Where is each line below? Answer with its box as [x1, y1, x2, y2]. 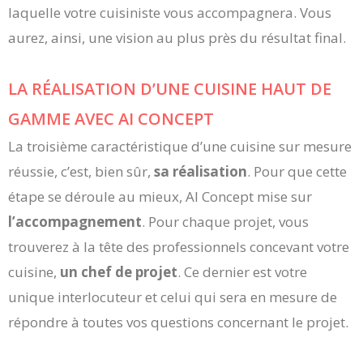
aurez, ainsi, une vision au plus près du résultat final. [8, 28, 346, 47]
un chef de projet [60, 263, 177, 282]
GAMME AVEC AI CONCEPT [8, 108, 214, 130]
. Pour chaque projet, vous [142, 212, 309, 232]
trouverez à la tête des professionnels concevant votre [8, 237, 349, 257]
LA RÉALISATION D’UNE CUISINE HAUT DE [8, 78, 331, 100]
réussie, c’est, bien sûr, [8, 162, 154, 181]
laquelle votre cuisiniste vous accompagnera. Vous [8, 2, 331, 22]
